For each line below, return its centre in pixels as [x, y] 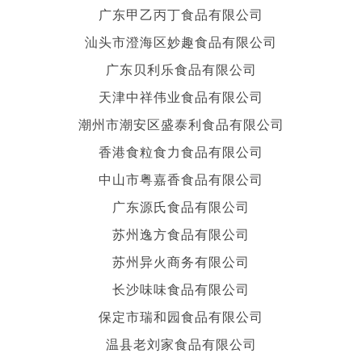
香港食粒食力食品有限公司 [181, 151]
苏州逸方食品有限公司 [181, 234]
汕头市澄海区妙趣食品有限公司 [181, 41]
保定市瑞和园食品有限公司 [181, 316]
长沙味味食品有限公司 [181, 288]
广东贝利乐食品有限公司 [181, 69]
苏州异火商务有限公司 [181, 261]
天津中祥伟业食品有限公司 [181, 96]
